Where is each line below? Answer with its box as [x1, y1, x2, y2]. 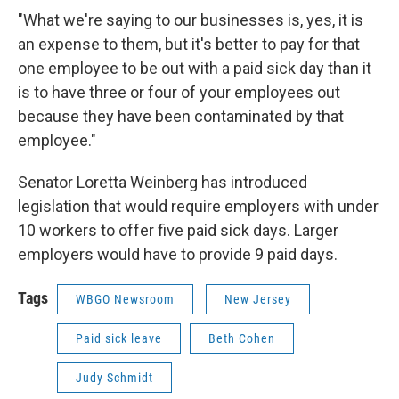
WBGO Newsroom [76, 292, 175, 306]
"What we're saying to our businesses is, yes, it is [18, 11, 363, 29]
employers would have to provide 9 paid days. [18, 245, 338, 264]
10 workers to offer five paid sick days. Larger [18, 221, 338, 240]
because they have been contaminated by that [18, 107, 344, 126]
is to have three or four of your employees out [18, 83, 340, 102]
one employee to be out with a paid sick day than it [18, 59, 371, 77]
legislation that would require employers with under [18, 197, 379, 216]
